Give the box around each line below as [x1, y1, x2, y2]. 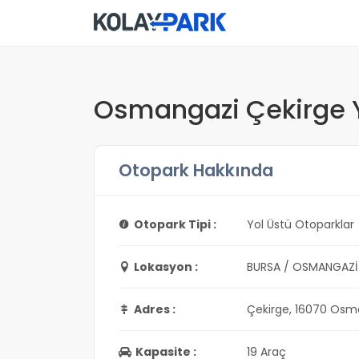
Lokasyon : [134, 259, 198, 275]
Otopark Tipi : [134, 216, 216, 232]
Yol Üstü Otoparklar [247, 216, 354, 232]
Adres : [134, 301, 175, 317]
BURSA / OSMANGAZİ [247, 259, 357, 275]
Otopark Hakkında [119, 159, 273, 182]
